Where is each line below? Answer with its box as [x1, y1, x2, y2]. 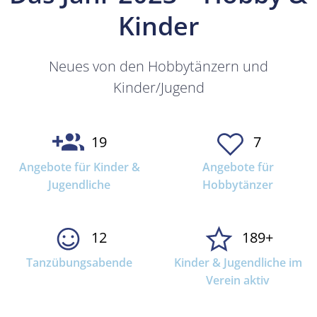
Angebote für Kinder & [18, 158, 140, 175]
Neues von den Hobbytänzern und [49, 56, 268, 76]
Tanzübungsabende [26, 254, 132, 270]
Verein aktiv [206, 272, 270, 288]
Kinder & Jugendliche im [173, 254, 302, 270]
